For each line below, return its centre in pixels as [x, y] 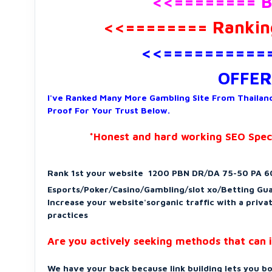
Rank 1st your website [95, 173]
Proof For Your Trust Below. [109, 110]
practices [68, 215]
